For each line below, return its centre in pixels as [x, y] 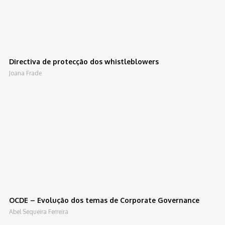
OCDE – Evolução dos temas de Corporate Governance [104, 200]
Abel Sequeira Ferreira [39, 211]
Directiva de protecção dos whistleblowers [84, 61]
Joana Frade [26, 73]
